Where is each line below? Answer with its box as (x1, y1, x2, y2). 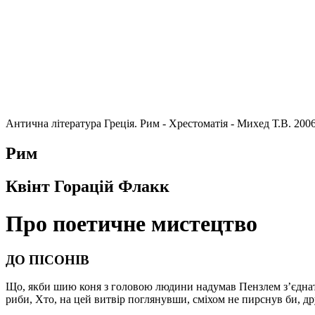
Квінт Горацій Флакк (6, 176, 169, 195)
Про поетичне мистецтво (6, 211, 257, 237)
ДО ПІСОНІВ (6, 252, 89, 267)
